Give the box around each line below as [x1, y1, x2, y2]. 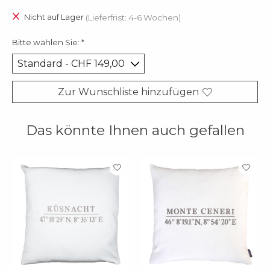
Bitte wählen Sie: [12, 37, 81, 47]
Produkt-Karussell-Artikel [12, 155, 137, 168]
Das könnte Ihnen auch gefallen [25, 122, 245, 139]
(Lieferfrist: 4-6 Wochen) [85, 12, 181, 22]
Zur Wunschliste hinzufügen [58, 86, 199, 98]
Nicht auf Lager [24, 12, 86, 22]
